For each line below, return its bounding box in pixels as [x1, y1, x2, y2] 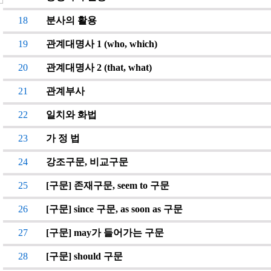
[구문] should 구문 [46, 251, 123, 261]
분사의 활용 [46, 15, 97, 25]
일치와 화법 [46, 109, 97, 120]
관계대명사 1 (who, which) [46, 39, 157, 49]
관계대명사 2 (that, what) [46, 62, 152, 73]
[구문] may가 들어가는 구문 [46, 227, 164, 238]
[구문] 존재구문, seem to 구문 [46, 180, 169, 191]
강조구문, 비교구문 [46, 157, 128, 167]
